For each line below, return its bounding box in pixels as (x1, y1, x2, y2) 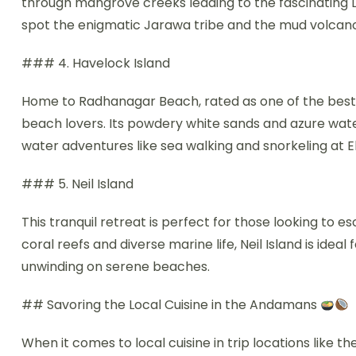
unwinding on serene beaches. (21, 257, 210, 277)
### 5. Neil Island (21, 175, 133, 194)
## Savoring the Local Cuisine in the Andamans (21, 296, 320, 315)
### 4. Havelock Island (21, 54, 170, 73)
